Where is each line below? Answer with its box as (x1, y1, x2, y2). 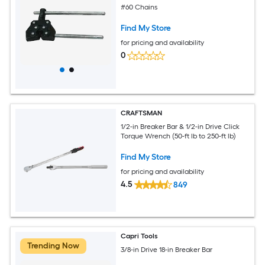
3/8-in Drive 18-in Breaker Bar (121, 245, 213, 254)
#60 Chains (121, 2, 158, 11)
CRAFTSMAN (121, 109, 163, 118)
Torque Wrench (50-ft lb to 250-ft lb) (121, 131, 237, 140)
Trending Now (27, 241, 79, 251)
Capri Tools (121, 232, 159, 241)
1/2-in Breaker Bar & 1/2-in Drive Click (121, 122, 240, 131)
